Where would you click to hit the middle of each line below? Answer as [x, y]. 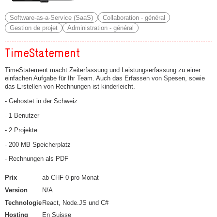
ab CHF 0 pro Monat [70, 178]
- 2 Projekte [21, 130]
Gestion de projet [33, 28]
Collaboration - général [134, 17]
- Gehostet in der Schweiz [41, 101]
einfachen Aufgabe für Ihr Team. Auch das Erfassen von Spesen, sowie [105, 78]
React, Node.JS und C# [75, 202]
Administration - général [100, 28]
